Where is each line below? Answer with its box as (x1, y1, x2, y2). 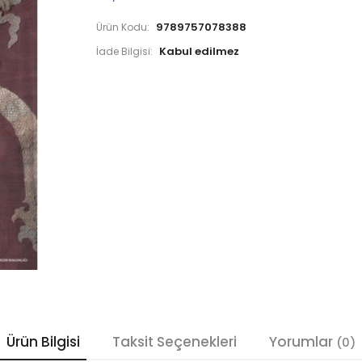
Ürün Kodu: (96, 23, 149, 32)
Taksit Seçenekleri (112, 335, 237, 349)
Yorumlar (269, 335, 336, 349)
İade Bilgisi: (96, 47, 153, 57)
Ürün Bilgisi (6, 335, 80, 349)
